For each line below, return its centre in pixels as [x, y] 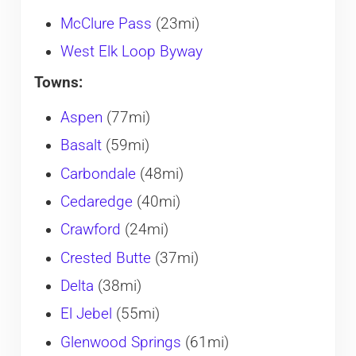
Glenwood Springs [120, 342]
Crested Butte [105, 258]
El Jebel [86, 314]
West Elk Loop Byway [131, 52]
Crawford [90, 230]
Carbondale [98, 174]
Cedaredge [96, 201]
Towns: [58, 83]
